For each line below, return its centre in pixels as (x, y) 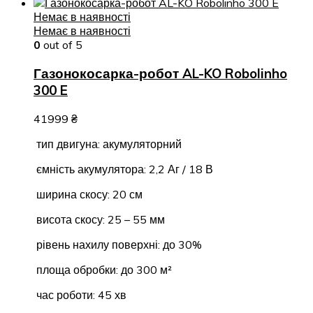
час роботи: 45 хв (80, 294)
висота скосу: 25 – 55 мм (99, 219)
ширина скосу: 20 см (88, 194)
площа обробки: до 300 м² (103, 269)
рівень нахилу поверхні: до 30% (118, 244)
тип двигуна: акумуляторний (108, 144)
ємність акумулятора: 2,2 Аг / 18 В (123, 169)
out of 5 (61, 45)
